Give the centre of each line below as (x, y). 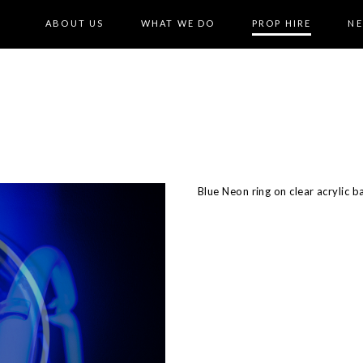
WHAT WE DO (178, 23)
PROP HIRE (282, 23)
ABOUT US (75, 23)
